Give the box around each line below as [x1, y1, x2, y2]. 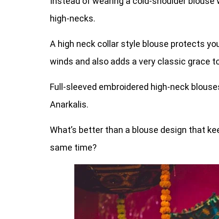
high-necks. [50, 13, 95, 23]
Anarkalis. [50, 99, 88, 109]
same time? [50, 142, 97, 153]
